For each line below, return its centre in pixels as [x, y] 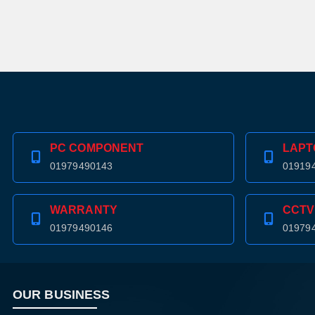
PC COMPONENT [97, 148]
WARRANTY [84, 210]
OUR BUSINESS [62, 295]
